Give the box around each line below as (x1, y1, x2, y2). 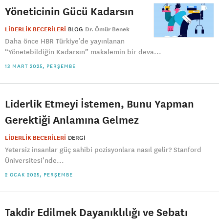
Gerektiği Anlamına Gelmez (5, 113, 139, 126)
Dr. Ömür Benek (85, 25, 130, 33)
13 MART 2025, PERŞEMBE (5, 63, 76, 69)
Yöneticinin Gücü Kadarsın (5, 4, 134, 18)
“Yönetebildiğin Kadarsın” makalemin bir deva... (5, 47, 161, 56)
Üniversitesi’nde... (5, 156, 64, 165)
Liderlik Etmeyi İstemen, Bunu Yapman (5, 97, 194, 110)
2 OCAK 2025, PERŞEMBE (5, 171, 73, 178)
